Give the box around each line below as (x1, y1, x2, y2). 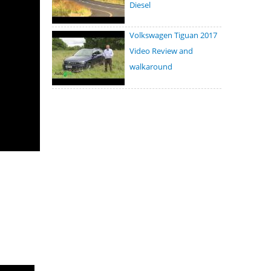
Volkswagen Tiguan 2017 (129, 30, 217, 41)
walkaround (129, 61, 172, 73)
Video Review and (129, 45, 193, 57)
